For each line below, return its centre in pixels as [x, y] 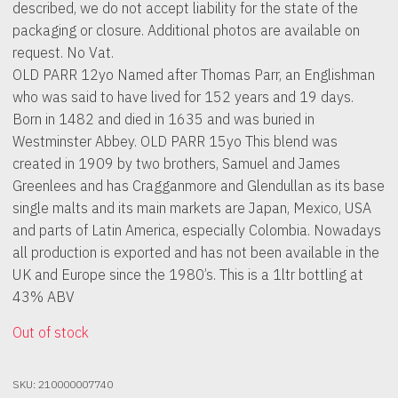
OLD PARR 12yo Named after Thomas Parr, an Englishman [193, 75]
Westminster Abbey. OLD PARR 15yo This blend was [175, 141]
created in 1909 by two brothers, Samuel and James [176, 163]
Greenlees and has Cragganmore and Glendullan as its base [198, 186]
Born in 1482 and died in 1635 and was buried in [163, 119]
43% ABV [43, 297]
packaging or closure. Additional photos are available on [186, 30]
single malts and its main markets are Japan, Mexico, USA [191, 208]
